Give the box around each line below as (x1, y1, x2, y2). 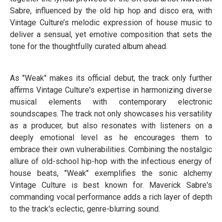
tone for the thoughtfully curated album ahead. (10, 42, 167, 51)
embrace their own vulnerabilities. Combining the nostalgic (10, 145, 212, 154)
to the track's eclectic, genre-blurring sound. (10, 204, 160, 214)
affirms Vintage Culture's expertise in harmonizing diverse (10, 85, 212, 95)
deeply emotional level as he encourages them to (10, 133, 212, 142)
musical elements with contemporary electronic (10, 97, 212, 107)
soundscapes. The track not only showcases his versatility (10, 109, 212, 118)
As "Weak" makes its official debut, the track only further (10, 73, 212, 83)
